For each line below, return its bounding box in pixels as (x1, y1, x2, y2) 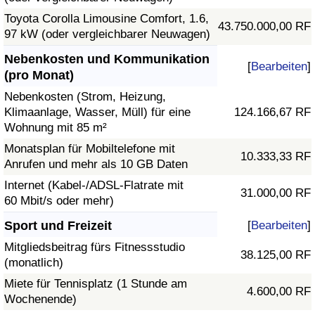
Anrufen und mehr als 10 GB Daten (4, 157, 188, 172)
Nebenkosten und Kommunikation (4, 52, 210, 67)
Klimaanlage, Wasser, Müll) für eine (4, 105, 191, 120)
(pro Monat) (4, 68, 74, 83)
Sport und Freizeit (4, 219, 112, 233)
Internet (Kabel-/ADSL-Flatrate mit (4, 179, 184, 193)
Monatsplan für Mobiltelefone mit (4, 142, 175, 156)
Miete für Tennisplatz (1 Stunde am (4, 277, 187, 291)
